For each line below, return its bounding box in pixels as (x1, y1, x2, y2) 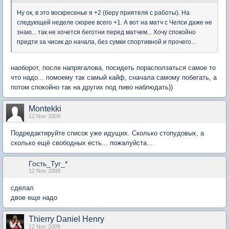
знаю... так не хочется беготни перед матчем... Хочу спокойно (17, 28, 196, 36)
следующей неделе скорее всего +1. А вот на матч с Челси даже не (17, 18, 212, 26)
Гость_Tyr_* (29, 159, 67, 168)
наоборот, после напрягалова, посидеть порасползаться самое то (11, 63, 216, 72)
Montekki (29, 104, 61, 113)
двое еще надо (11, 193, 57, 201)
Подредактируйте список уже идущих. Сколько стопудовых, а (11, 129, 204, 137)
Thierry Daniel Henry (29, 214, 104, 223)
